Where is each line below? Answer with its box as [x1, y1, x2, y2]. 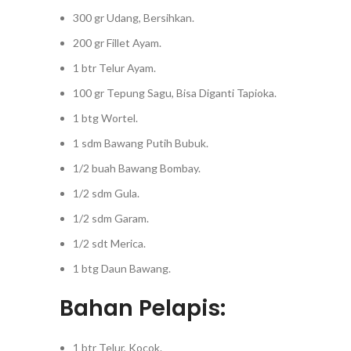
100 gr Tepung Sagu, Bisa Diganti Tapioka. [73, 85, 277, 100]
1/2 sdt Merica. [73, 236, 146, 250]
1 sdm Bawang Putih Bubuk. [73, 136, 208, 150]
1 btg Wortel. [73, 110, 138, 125]
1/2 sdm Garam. [73, 211, 149, 225]
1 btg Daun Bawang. [73, 261, 171, 275]
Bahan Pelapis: [60, 292, 226, 324]
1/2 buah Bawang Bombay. [73, 161, 201, 175]
